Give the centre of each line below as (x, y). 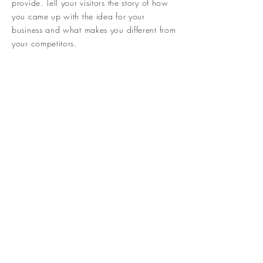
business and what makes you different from (94, 30)
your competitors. (44, 43)
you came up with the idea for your (78, 16)
